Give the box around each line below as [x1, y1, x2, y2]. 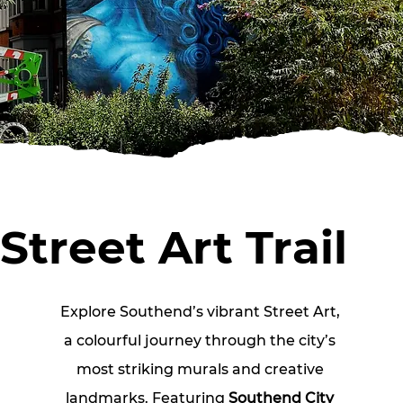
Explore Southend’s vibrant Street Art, [59, 303, 344, 321]
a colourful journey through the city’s [64, 332, 340, 350]
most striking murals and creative [76, 361, 327, 379]
